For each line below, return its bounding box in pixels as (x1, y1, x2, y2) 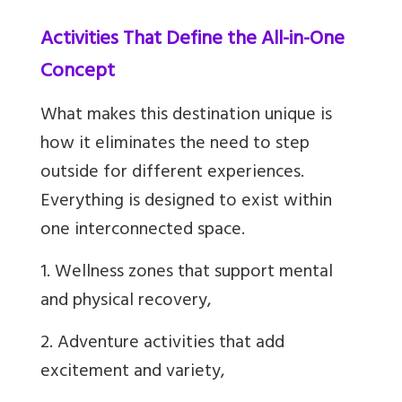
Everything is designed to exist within (40, 186, 332, 220)
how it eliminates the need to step (40, 128, 310, 162)
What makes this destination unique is (40, 100, 332, 134)
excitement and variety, (40, 356, 225, 390)
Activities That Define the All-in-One (40, 22, 345, 60)
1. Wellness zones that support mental (40, 257, 333, 291)
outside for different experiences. (40, 157, 304, 191)
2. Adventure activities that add (40, 328, 284, 362)
